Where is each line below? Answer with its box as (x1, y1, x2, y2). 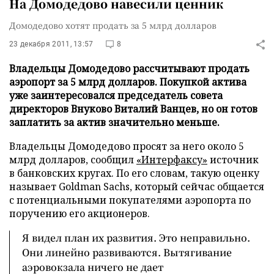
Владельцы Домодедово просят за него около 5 (9, 139, 244, 153)
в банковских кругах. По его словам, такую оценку (9, 166, 259, 180)
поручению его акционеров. (9, 207, 150, 220)
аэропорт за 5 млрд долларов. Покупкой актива (9, 75, 246, 89)
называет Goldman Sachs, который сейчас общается (9, 180, 264, 193)
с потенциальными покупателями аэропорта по (9, 193, 251, 207)
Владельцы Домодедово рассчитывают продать (9, 62, 250, 75)
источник (207, 153, 259, 166)
